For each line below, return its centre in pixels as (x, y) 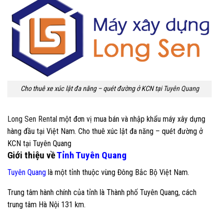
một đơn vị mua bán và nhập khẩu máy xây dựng (131, 119)
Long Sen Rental (32, 119)
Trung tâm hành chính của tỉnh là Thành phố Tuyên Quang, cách (102, 192)
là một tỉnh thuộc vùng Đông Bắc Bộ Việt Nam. (118, 172)
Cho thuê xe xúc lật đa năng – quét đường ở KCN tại (92, 89)
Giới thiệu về (32, 155)
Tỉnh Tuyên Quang (92, 155)
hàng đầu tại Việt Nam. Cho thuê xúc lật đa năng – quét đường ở (105, 131)
